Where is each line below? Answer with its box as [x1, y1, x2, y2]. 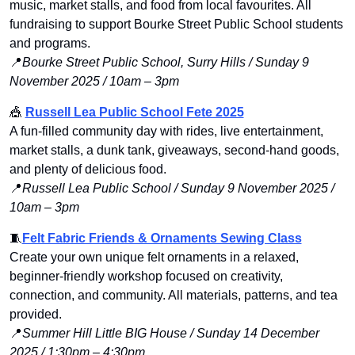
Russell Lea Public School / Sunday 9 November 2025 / [21, 181, 334, 196]
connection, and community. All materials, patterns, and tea [9, 288, 338, 303]
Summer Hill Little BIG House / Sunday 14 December [21, 326, 319, 341]
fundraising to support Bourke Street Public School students [9, 17, 343, 32]
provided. [9, 307, 62, 322]
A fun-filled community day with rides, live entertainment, [9, 124, 323, 139]
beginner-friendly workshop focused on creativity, [9, 269, 283, 284]
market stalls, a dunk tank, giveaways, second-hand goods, [9, 143, 339, 158]
